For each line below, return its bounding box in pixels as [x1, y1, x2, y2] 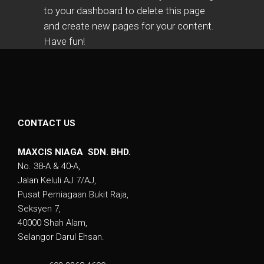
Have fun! [44, 35, 85, 47]
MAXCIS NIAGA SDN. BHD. [18, 147, 131, 157]
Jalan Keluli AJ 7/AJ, [18, 175, 96, 186]
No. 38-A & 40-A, [18, 161, 80, 171]
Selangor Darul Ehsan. [18, 232, 104, 242]
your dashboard [55, 5, 123, 16]
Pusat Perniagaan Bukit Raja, [18, 189, 128, 200]
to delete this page [123, 5, 205, 16]
